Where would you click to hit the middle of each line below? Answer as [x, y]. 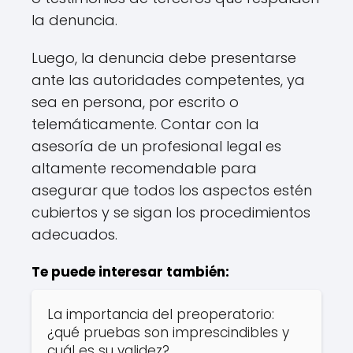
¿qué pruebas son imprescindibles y [168, 333]
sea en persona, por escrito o [135, 102]
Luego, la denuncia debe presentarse [164, 58]
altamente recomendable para [144, 168]
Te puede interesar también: [130, 272]
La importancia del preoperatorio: [161, 314]
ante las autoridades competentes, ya [168, 80]
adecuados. [74, 234]
